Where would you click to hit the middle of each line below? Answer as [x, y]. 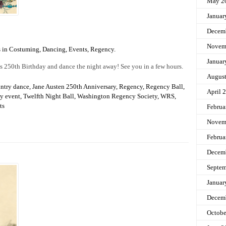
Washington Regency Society [117, 96]
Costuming [24, 49]
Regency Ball [164, 87]
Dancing [54, 49]
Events [78, 49]
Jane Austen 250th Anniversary [74, 87]
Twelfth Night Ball [49, 96]
